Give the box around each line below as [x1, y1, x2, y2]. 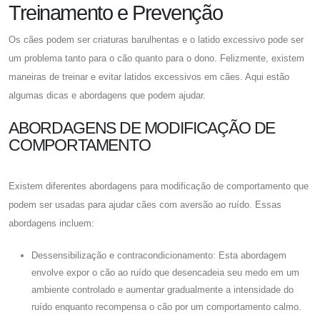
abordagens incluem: [9, 217, 94, 229]
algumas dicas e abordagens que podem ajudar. [9, 89, 206, 101]
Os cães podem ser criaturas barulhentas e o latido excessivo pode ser [9, 34, 304, 45]
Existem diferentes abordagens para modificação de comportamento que [9, 180, 309, 191]
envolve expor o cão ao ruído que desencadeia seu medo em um [31, 266, 299, 278]
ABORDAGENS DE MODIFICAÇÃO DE [9, 118, 276, 137]
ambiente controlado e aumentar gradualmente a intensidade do [31, 284, 294, 295]
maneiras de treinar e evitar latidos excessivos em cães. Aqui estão [9, 71, 289, 82]
